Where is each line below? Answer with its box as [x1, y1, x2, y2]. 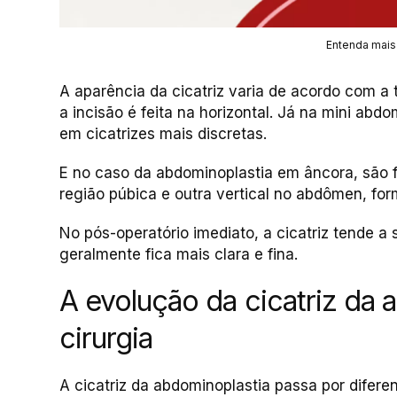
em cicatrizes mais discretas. [59, 125, 267, 144]
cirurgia [59, 321, 153, 356]
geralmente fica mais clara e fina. [59, 245, 298, 264]
